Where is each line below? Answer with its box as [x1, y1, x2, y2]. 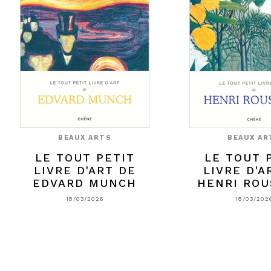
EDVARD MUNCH [33, 176, 137, 189]
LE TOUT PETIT [34, 151, 135, 164]
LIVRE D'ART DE [33, 163, 136, 177]
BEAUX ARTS [58, 133, 111, 142]
